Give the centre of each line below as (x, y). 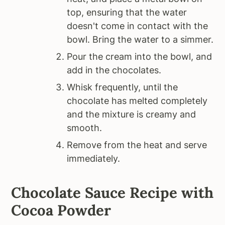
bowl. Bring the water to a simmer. (140, 39)
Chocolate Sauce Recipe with (113, 192)
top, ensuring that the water (127, 12)
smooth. (85, 128)
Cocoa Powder (61, 210)
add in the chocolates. (114, 70)
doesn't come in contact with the (138, 26)
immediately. (94, 158)
